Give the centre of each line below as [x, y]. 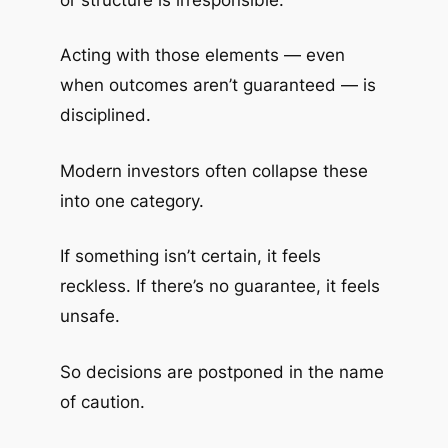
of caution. [102, 401]
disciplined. [105, 115]
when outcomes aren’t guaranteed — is [217, 85]
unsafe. [89, 316]
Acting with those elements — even [202, 55]
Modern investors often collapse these [213, 170]
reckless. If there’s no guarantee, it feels [219, 286]
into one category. [131, 200]
